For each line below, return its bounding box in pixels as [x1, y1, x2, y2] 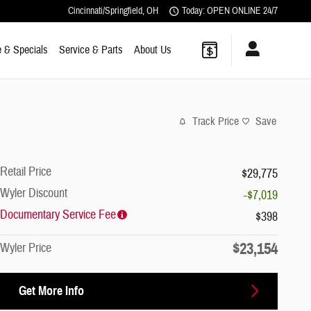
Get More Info [19, 283, 84, 299]
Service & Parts [59, 42, 123, 57]
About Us [134, 42, 171, 57]
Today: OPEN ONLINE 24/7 [182, 5, 278, 17]
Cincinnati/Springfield [68, 5, 142, 17]
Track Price [192, 115, 239, 129]
